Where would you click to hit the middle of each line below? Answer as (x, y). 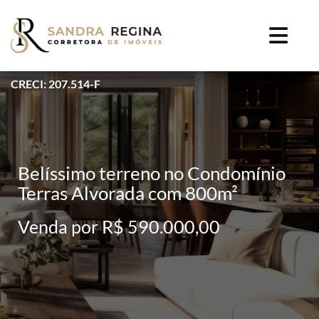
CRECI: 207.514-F (56, 83)
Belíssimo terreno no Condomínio (152, 173)
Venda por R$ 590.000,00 (119, 226)
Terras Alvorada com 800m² (128, 193)
